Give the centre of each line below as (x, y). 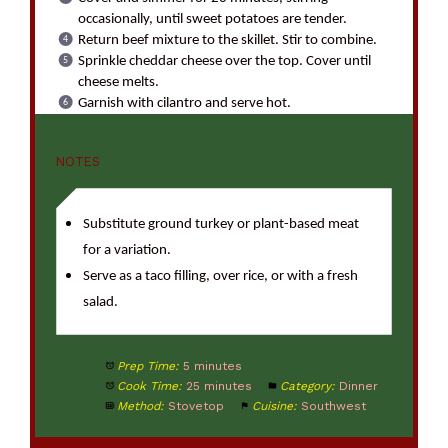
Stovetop (195, 406)
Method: (140, 406)
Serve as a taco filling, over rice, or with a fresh (220, 276)
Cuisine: (274, 406)
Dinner (358, 386)
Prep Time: (147, 366)
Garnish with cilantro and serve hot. (185, 103)
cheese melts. (119, 82)
